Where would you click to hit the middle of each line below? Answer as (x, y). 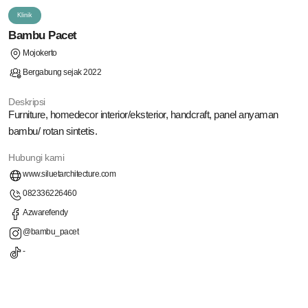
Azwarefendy (45, 213)
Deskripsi (27, 102)
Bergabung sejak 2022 (62, 72)
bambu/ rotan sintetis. (53, 131)
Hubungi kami (36, 157)
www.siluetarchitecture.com (69, 174)
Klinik (25, 15)
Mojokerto (40, 53)
